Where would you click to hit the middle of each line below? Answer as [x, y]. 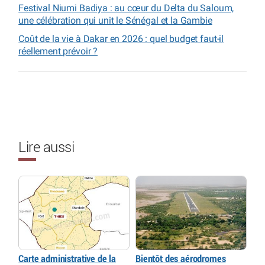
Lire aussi [46, 148]
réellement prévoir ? [58, 51]
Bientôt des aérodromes [181, 258]
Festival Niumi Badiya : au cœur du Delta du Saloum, [126, 8]
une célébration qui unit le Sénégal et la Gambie [115, 21]
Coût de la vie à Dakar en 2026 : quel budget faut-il [121, 39]
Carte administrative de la [67, 258]
